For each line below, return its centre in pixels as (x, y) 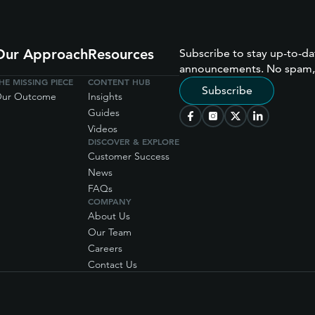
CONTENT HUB (119, 82)
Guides (104, 112)
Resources (121, 54)
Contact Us (112, 264)
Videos (103, 129)
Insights (105, 96)
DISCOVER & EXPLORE (134, 141)
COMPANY (110, 201)
